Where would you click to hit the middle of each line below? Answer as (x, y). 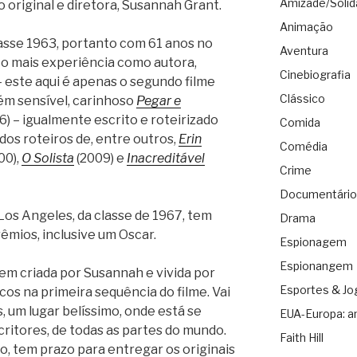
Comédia (303, 147)
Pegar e (159, 100)
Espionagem (313, 242)
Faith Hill (301, 338)
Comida (300, 123)
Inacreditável (166, 158)
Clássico (302, 99)
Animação (306, 27)
